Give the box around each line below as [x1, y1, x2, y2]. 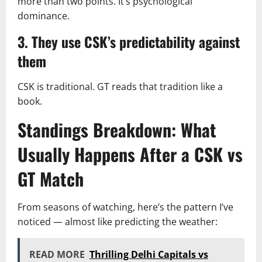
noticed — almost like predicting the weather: [18, 215, 218, 228]
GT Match [18, 166, 84, 192]
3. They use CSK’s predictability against [18, 31, 240, 52]
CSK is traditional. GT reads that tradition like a [18, 80, 223, 93]
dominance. [18, 9, 70, 22]
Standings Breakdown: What [18, 116, 216, 143]
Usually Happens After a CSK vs [18, 141, 243, 167]
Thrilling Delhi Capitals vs [89, 248, 208, 261]
